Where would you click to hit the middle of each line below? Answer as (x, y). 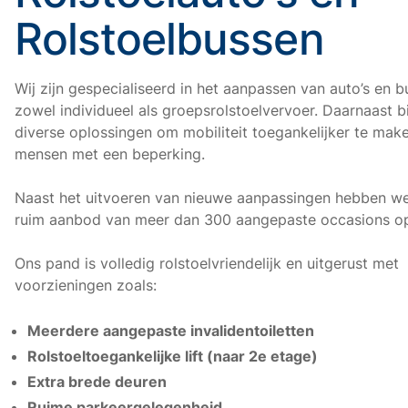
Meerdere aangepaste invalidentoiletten (171, 330)
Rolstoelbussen (169, 38)
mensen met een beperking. (110, 153)
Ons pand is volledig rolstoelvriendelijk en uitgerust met (207, 263)
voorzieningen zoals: (86, 285)
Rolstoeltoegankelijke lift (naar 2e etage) (173, 356)
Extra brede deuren (97, 381)
